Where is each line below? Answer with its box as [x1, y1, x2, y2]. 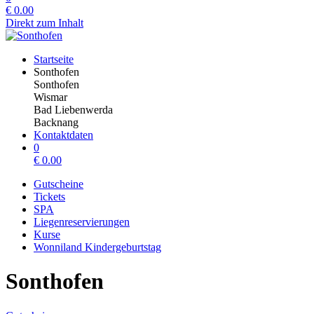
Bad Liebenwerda [34, 104, 113, 116]
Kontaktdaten [34, 129, 93, 141]
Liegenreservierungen [34, 216, 130, 228]
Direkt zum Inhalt [6, 17, 83, 29]
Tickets [34, 191, 65, 203]
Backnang [34, 116, 78, 128]
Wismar [34, 91, 67, 103]
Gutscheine [34, 178, 83, 190]
